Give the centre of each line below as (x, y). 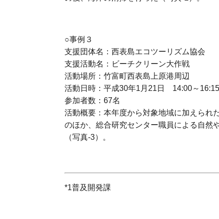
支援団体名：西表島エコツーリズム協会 (135, 52)
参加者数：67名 (92, 100)
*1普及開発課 (88, 187)
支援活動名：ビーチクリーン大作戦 (127, 64)
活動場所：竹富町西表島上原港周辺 (127, 76)
